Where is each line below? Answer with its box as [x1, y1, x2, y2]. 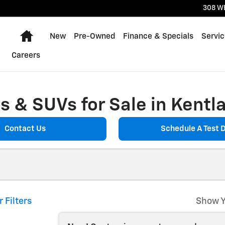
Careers [11, 52, 40, 59]
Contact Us [5, 125, 46, 133]
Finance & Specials [123, 33, 193, 40]
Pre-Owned [73, 33, 115, 40]
